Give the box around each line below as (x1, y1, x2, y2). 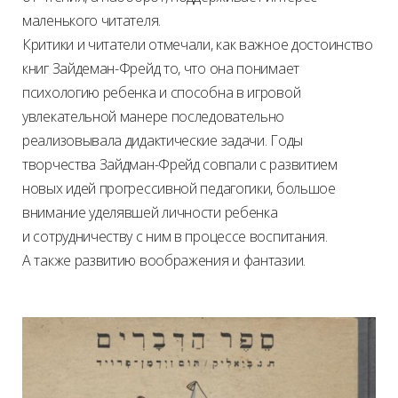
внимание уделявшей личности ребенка (22, 202, 278, 222)
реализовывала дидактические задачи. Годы (22, 130, 303, 150)
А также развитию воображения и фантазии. (22, 250, 309, 270)
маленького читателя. (22, 10, 164, 30)
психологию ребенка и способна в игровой (22, 82, 301, 102)
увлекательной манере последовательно (22, 106, 285, 126)
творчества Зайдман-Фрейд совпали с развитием (22, 154, 338, 174)
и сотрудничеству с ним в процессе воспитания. (22, 226, 328, 246)
